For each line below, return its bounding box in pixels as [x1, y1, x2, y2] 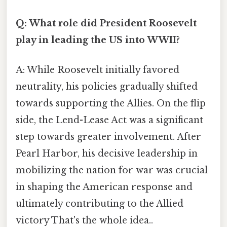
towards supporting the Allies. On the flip [16, 98, 206, 109]
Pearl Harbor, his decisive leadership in [16, 148, 198, 160]
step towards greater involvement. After [16, 131, 201, 143]
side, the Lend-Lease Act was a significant [16, 115, 203, 126]
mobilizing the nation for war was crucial [16, 165, 208, 176]
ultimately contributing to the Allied [16, 198, 183, 210]
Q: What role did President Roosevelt [16, 18, 197, 29]
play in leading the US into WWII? [16, 34, 180, 46]
